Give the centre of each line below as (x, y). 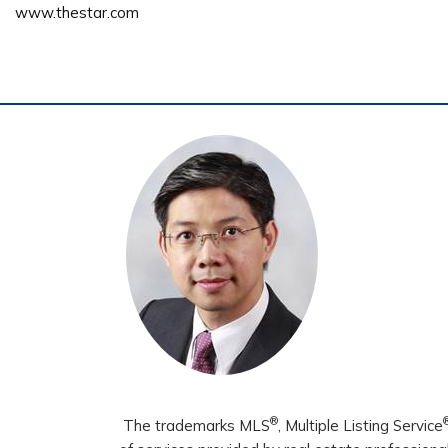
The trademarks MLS (196, 425)
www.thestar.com (77, 12)
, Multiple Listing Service (360, 425)
